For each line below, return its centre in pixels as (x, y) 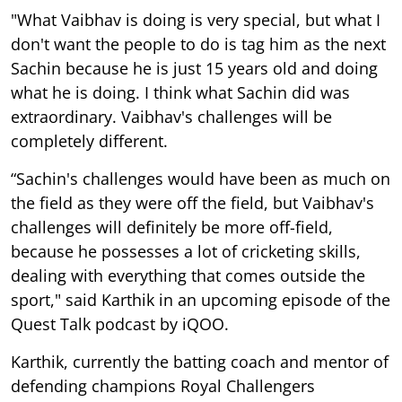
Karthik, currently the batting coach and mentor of (200, 361)
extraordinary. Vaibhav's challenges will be (171, 116)
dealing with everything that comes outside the (188, 275)
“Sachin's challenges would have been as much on (201, 178)
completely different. (89, 140)
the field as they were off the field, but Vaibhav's (192, 202)
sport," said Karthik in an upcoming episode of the (201, 299)
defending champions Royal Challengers (163, 385)
